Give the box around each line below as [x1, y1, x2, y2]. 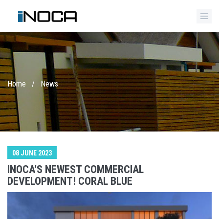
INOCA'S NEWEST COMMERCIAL [7, 163, 144, 175]
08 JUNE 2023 [12, 149, 52, 157]
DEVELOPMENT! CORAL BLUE [7, 175, 132, 187]
